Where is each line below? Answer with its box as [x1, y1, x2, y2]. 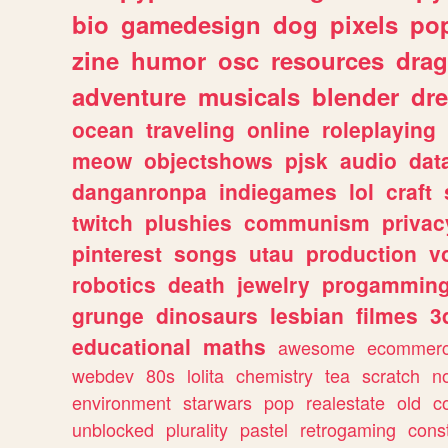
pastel [240, 416, 288, 442]
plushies [145, 207, 232, 237]
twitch [72, 207, 133, 237]
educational [72, 331, 191, 361]
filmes [356, 300, 418, 330]
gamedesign [121, 7, 261, 41]
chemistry [236, 362, 313, 388]
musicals [198, 79, 300, 113]
